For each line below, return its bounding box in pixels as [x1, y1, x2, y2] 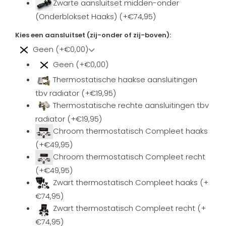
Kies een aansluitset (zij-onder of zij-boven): [15, 30, 171, 40]
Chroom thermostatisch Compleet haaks [53, 126, 208, 137]
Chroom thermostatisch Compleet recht [53, 151, 205, 162]
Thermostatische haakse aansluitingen [53, 74, 197, 85]
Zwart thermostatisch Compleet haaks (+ [53, 177, 208, 188]
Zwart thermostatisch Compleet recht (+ [53, 203, 206, 214]
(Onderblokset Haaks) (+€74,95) [35, 11, 156, 22]
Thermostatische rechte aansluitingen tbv [53, 100, 209, 111]
